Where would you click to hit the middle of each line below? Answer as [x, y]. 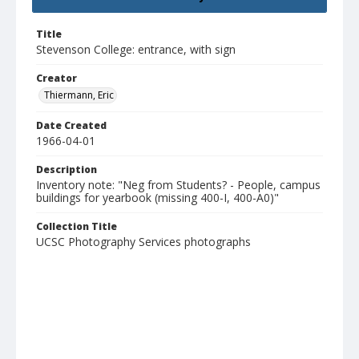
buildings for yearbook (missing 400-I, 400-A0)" [157, 198]
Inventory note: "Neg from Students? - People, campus [178, 185]
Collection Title [77, 227]
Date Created [71, 126]
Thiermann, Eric [79, 95]
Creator [56, 79]
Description [67, 170]
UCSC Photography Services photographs [143, 242]
